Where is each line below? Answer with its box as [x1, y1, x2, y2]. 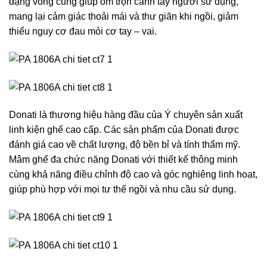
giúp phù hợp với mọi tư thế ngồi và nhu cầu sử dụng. [9, 184, 236, 195]
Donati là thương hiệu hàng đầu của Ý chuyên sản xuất [9, 110, 243, 120]
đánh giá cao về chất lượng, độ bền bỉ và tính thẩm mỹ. [9, 139, 240, 150]
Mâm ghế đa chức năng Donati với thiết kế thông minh [9, 154, 238, 165]
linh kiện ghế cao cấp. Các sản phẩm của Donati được [9, 125, 239, 135]
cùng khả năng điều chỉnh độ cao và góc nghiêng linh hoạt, [9, 169, 257, 180]
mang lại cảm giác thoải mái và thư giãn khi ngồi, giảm [9, 11, 238, 22]
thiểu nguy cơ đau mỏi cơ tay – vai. [9, 26, 157, 37]
